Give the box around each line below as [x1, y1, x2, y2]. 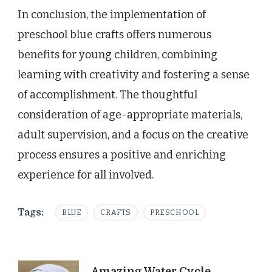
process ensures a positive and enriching [18, 148, 226, 162]
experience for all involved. [18, 168, 154, 182]
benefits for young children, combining [18, 48, 217, 62]
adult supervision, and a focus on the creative [18, 128, 248, 142]
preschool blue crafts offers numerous [18, 28, 211, 42]
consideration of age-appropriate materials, [18, 108, 242, 122]
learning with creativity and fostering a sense [18, 68, 250, 82]
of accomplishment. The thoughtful [18, 88, 197, 102]
